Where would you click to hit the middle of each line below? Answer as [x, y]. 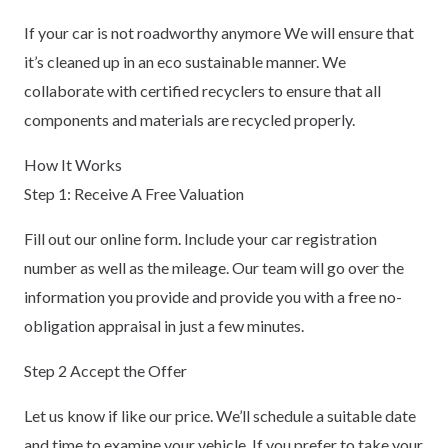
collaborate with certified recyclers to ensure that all [202, 91]
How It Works [73, 165]
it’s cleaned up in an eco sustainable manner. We [185, 62]
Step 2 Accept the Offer [105, 371]
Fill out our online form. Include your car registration [200, 239]
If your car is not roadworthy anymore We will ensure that [219, 33]
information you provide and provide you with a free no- [213, 297]
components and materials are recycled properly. [189, 120]
